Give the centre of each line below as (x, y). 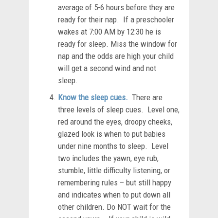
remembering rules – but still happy (115, 182)
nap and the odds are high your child (116, 56)
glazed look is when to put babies (112, 134)
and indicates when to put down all (114, 194)
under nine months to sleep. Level (113, 146)
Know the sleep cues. (93, 97)
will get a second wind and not (107, 68)
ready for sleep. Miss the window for (118, 44)
